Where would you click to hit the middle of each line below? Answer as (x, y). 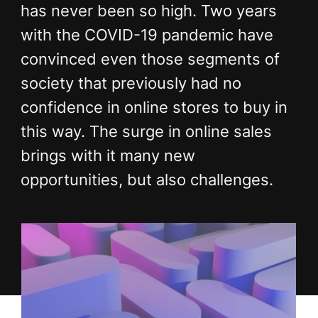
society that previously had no (131, 83)
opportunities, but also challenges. (147, 179)
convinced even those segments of (150, 59)
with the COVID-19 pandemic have (147, 34)
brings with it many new (108, 155)
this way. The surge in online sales (146, 131)
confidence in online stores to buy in (154, 107)
